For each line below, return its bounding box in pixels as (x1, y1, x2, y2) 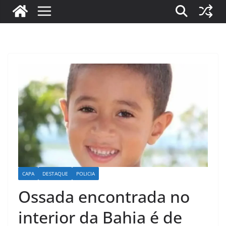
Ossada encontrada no (18, 185, 190, 207)
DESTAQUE (42, 169, 68, 177)
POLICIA (76, 169, 95, 177)
